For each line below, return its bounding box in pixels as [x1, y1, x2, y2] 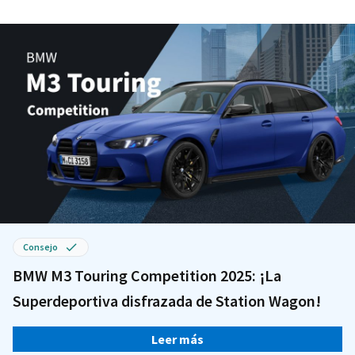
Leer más [151, 331, 204, 347]
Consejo [23, 241, 58, 253]
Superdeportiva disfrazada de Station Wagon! [13, 291, 321, 311]
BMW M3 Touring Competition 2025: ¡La [13, 265, 281, 285]
